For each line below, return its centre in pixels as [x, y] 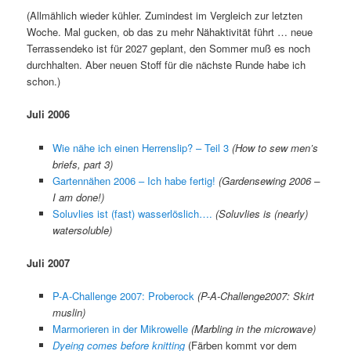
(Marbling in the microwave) [253, 328]
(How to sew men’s [275, 147]
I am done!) [78, 197]
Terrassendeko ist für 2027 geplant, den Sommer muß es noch [169, 49]
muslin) [69, 312]
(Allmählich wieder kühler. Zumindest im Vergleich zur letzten [165, 16]
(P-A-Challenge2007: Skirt [255, 295]
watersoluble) [82, 230]
